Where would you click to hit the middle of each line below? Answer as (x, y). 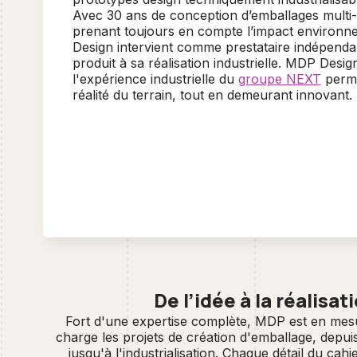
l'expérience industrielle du (155, 78)
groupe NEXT (279, 78)
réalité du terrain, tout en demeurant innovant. (212, 94)
